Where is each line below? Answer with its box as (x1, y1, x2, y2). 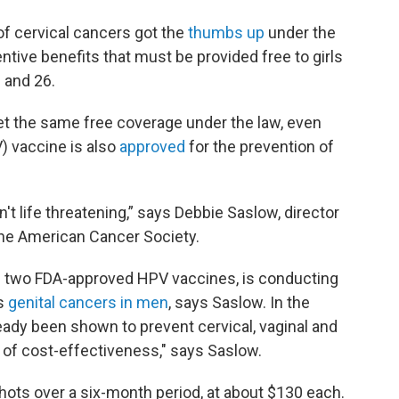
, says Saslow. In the (168, 292, 310, 312)
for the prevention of (185, 136, 334, 156)
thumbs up (188, 22, 265, 42)
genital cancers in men (8, 292, 168, 312)
